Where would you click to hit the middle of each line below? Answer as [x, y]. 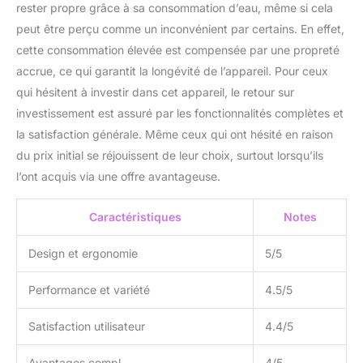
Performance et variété [89, 289]
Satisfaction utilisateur [87, 326]
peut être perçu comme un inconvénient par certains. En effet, [180, 28]
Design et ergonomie [83, 253]
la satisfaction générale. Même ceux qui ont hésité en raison [175, 134]
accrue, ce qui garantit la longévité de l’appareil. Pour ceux [172, 70]
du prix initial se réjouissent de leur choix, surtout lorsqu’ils [170, 155]
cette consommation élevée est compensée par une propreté [178, 49]
